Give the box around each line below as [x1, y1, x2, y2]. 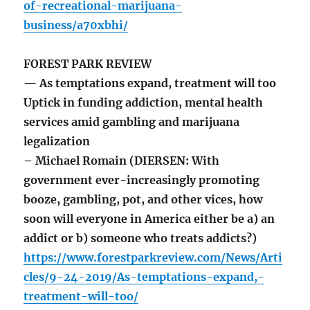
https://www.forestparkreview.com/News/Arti [24, 250, 283, 265]
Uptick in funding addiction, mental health [24, 95, 264, 110]
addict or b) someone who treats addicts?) [24, 231, 257, 246]
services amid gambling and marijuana [24, 115, 240, 129]
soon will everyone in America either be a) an [24, 212, 275, 226]
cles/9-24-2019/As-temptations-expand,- [24, 270, 265, 284]
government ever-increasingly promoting [24, 173, 260, 188]
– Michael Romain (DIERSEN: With [24, 154, 220, 168]
